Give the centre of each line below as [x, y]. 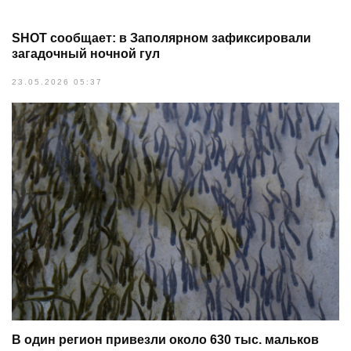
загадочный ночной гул [86, 54]
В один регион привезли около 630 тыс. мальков [165, 339]
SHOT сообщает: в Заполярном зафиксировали [161, 38]
